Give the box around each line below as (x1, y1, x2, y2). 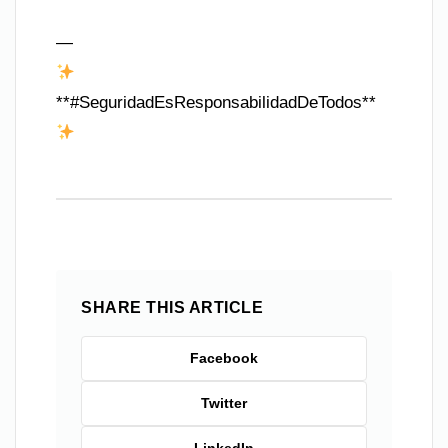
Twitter (201, 395, 247, 412)
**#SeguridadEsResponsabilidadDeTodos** (56, 93, 376, 113)
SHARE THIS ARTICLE (81, 299, 263, 317)
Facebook (190, 350, 258, 367)
